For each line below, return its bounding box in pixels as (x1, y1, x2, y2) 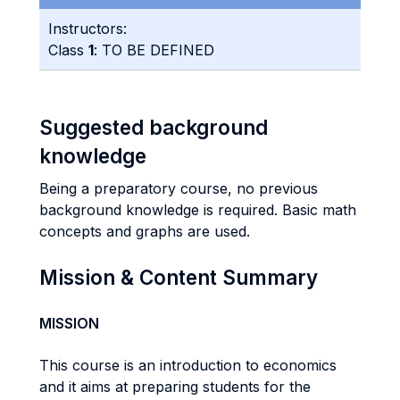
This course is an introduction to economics (39, 356, 337, 374)
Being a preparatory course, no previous (39, 179, 318, 197)
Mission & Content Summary (39, 265, 318, 289)
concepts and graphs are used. (39, 222, 250, 240)
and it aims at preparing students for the (39, 378, 311, 396)
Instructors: (48, 20, 127, 37)
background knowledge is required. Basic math (39, 201, 356, 219)
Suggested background (39, 115, 268, 139)
